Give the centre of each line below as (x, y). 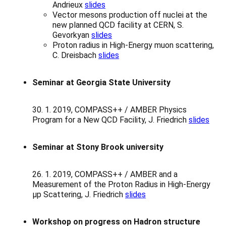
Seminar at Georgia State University (101, 83)
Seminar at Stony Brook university (98, 147)
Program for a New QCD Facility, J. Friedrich (110, 120)
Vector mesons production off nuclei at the (130, 15)
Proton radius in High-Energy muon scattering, (133, 45)
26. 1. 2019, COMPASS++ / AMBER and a (105, 175)
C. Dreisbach (75, 55)
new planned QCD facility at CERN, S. (118, 25)
